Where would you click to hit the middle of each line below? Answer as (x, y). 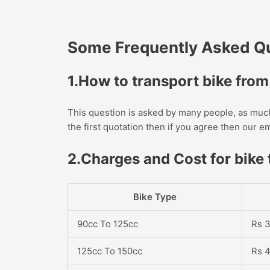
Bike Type (155, 196)
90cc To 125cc (108, 224)
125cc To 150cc (110, 251)
